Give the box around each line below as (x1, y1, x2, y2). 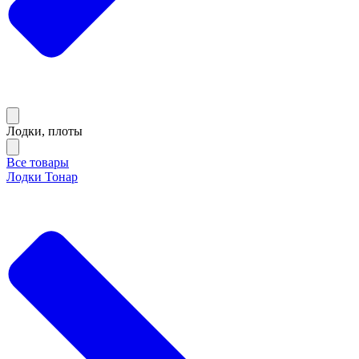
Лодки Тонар (6, 170, 78, 184)
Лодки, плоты (6, 124, 83, 139)
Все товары (6, 155, 69, 170)
